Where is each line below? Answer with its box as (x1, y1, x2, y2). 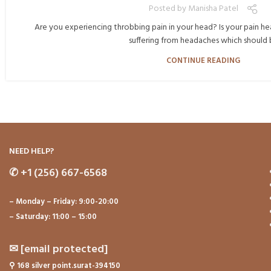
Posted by (148, 2, 186, 16)
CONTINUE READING (166, 54, 240, 67)
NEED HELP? (9, 144, 54, 158)
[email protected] (21, 240, 108, 258)
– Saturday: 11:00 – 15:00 (9, 210, 97, 223)
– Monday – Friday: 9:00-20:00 (9, 195, 119, 208)
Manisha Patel (188, 2, 238, 16)
